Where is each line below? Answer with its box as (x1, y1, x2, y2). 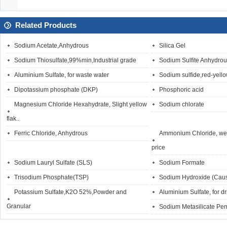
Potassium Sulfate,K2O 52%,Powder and (14, 188, 127, 196)
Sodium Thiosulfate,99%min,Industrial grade (14, 57, 136, 64)
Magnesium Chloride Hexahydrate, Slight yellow (14, 101, 147, 108)
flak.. (7, 115, 19, 122)
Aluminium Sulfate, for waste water (14, 71, 109, 79)
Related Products (15, 21, 77, 29)
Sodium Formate (159, 159, 205, 166)
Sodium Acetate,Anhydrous (14, 42, 89, 49)
